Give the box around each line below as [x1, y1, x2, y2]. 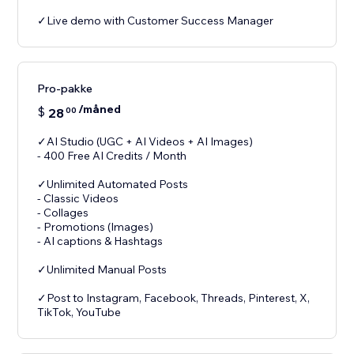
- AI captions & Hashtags [37, 234, 164, 249]
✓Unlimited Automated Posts [37, 177, 189, 192]
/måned [78, 102, 122, 117]
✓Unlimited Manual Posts [37, 262, 168, 277]
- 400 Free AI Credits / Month [37, 149, 187, 164]
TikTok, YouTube [37, 305, 122, 320]
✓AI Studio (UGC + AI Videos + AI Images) [37, 134, 254, 149]
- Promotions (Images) [37, 220, 154, 235]
